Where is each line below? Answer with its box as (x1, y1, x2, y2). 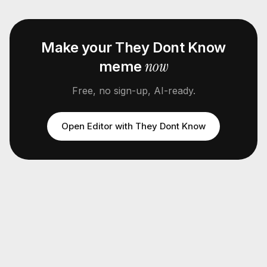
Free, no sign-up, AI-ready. (72, 85, 195, 97)
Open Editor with (61, 120, 135, 132)
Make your (41, 39, 116, 56)
